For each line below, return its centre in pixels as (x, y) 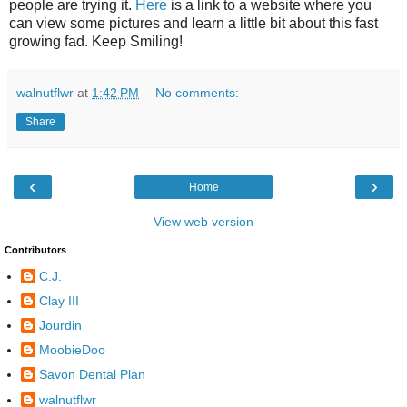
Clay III (59, 300)
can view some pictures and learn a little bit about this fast (194, 24)
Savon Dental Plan (92, 375)
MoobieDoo (72, 350)
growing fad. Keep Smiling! (96, 42)
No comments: (198, 93)
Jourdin (60, 326)
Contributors (35, 250)
